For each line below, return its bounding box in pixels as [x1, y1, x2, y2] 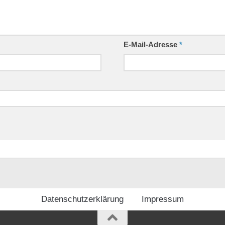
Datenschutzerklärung [41, 194, 124, 204]
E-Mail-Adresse [124, 40, 179, 49]
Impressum [142, 194, 184, 204]
